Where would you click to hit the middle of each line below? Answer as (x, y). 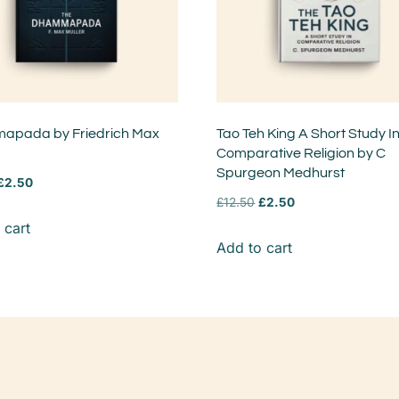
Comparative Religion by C (301, 154)
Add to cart (255, 248)
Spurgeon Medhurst (281, 173)
